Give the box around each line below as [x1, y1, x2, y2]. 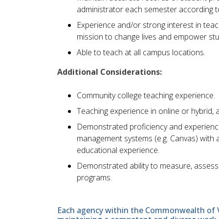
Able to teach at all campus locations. [77, 46, 205, 58]
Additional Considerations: [57, 66, 162, 77]
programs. [77, 172, 112, 183]
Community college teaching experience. [77, 89, 215, 101]
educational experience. [77, 144, 159, 155]
